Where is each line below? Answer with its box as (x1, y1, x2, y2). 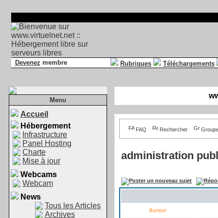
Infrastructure (22, 130, 67, 139)
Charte (22, 148, 46, 156)
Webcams (20, 170, 57, 179)
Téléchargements (163, 60, 215, 67)
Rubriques (120, 60, 151, 67)
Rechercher (160, 127, 188, 132)
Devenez (15, 59, 40, 66)
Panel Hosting (22, 139, 72, 147)
